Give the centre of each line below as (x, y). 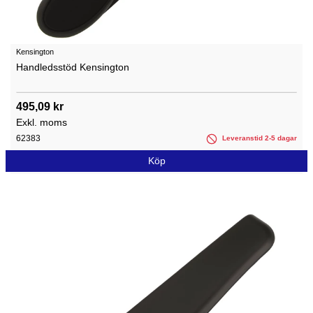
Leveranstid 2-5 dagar (259, 138)
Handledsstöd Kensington (73, 67)
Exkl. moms (42, 123)
